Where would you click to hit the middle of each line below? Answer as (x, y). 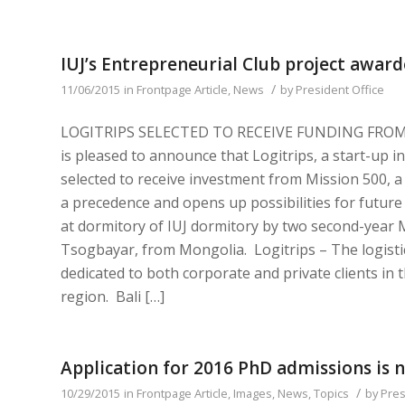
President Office (340, 89)
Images (253, 393)
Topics (331, 393)
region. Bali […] (113, 297)
